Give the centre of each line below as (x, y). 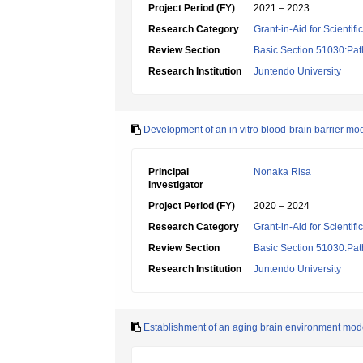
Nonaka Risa (282, 172)
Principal (169, 172)
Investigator (176, 185)
